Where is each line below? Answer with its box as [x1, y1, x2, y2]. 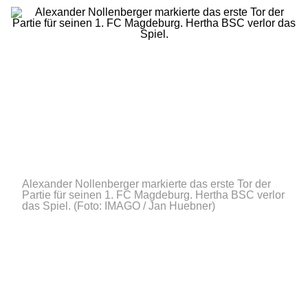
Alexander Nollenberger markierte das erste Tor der [22, 178, 271, 190]
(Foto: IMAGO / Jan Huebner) [74, 200, 215, 212]
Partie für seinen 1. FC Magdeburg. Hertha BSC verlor [22, 189, 285, 201]
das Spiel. [22, 200, 71, 212]
